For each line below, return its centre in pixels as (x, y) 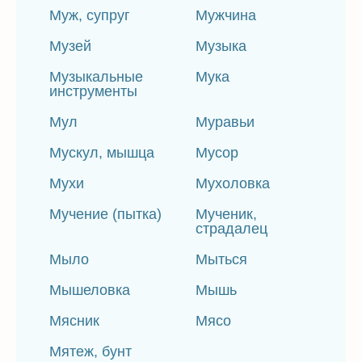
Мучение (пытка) (105, 214)
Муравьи (225, 122)
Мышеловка (90, 290)
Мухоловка (233, 183)
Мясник (74, 321)
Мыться (222, 259)
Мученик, (227, 214)
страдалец (232, 229)
